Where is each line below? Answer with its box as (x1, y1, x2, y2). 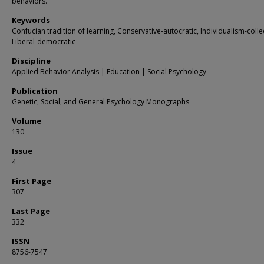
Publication (12, 85, 58, 96)
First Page (12, 176, 51, 186)
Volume (12, 115, 41, 126)
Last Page (12, 206, 50, 216)
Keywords (12, 15, 50, 25)
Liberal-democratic (12, 37, 75, 47)
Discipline (12, 55, 51, 66)
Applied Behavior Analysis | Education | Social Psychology (12, 67, 206, 77)
